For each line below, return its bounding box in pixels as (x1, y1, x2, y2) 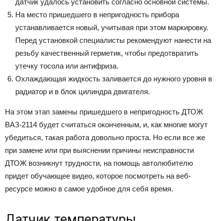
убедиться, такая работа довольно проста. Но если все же (5, 133, 205, 142)
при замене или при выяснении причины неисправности (5, 146, 194, 154)
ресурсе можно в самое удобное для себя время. (5, 184, 173, 193)
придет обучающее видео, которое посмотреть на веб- (5, 171, 191, 180)
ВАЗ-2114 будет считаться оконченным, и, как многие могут (5, 120, 208, 129)
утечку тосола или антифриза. (15, 61, 118, 70)
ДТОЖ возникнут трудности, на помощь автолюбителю (5, 158, 193, 167)
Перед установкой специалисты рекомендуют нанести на (15, 36, 211, 44)
